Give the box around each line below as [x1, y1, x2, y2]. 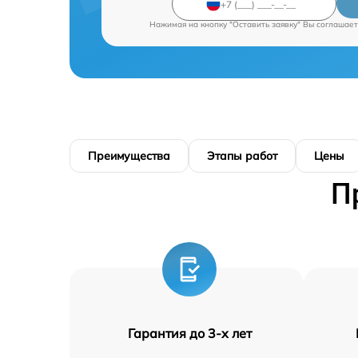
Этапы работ [207, 149, 277, 164]
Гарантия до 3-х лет [127, 325, 252, 342]
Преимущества [88, 149, 170, 164]
